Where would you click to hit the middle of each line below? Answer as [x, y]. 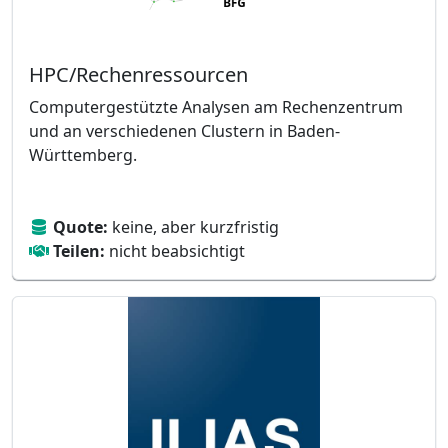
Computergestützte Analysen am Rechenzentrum [216, 107]
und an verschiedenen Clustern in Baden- [184, 131]
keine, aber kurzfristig [193, 227]
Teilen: [79, 251]
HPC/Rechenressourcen [138, 74]
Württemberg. [83, 155]
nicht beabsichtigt [175, 251]
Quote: [80, 227]
